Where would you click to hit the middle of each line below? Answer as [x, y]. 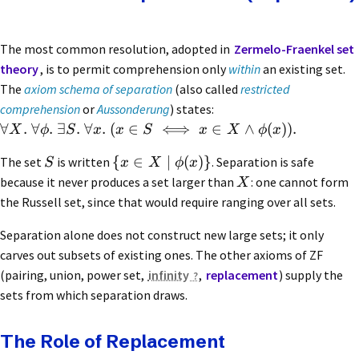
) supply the [311, 275]
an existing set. [303, 69]
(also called [206, 89]
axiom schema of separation [98, 89]
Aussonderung [133, 109]
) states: [192, 109]
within [244, 69]
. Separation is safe [263, 162]
